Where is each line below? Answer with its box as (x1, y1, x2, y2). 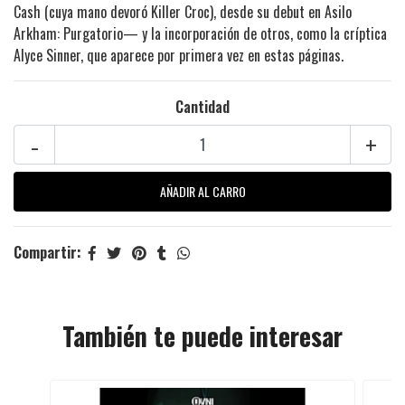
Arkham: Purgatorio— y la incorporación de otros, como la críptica (14, 22, 387, 44)
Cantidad (175, 95, 230, 118)
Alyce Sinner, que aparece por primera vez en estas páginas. (14, 43, 344, 66)
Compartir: (14, 240, 81, 263)
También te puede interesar (62, 316, 343, 354)
